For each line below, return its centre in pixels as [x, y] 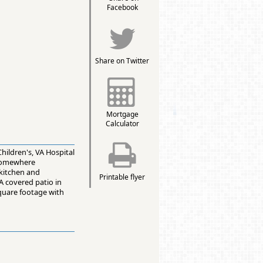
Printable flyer [122, 177]
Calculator [122, 124]
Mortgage [122, 114]
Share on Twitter [122, 61]
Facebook [122, 7]
